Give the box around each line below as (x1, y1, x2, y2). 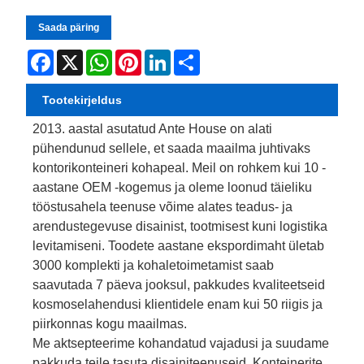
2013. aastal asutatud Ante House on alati (32, 121, 273, 136)
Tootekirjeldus (42, 93, 123, 106)
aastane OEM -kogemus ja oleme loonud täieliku (32, 180, 313, 194)
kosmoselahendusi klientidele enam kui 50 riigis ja (32, 297, 323, 311)
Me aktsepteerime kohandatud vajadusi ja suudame (32, 336, 330, 350)
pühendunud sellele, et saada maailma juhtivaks (32, 141, 311, 155)
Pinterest (141, 49, 188, 63)
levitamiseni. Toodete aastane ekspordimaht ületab (32, 238, 325, 253)
